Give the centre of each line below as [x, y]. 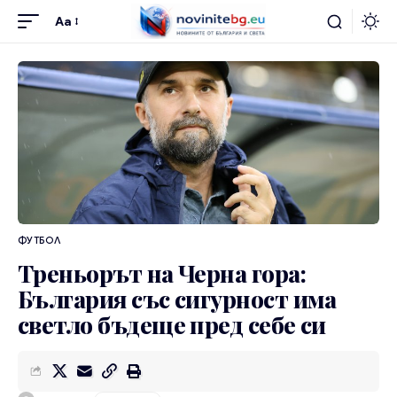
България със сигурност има [177, 299]
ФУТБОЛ [39, 240]
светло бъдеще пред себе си [172, 324]
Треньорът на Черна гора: [162, 273]
